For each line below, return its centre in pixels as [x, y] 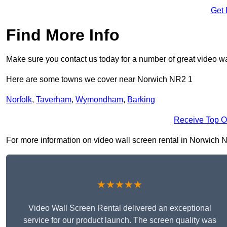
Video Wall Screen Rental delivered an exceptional [120, 208]
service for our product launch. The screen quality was [120, 220]
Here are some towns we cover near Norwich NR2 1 [99, 80]
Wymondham [99, 100]
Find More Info [63, 35]
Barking [141, 100]
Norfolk [19, 100]
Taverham [54, 100]
